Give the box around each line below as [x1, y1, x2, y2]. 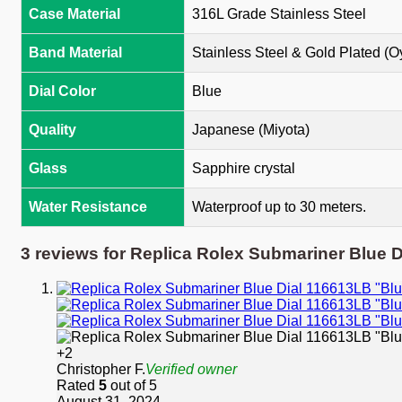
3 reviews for [21, 244, 130, 264]
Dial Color [29, 83, 96, 100]
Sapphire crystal [192, 161, 295, 177]
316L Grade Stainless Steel [192, 6, 366, 22]
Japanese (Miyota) [192, 122, 310, 138]
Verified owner [145, 361, 237, 377]
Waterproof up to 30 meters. [192, 199, 366, 215]
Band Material [29, 45, 122, 61]
